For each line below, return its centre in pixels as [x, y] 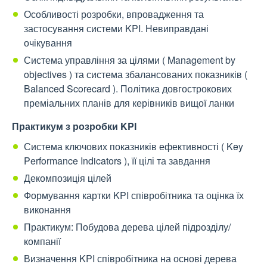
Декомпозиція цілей [68, 178]
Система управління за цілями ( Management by [130, 60]
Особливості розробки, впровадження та [114, 14]
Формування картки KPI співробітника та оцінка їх [134, 195]
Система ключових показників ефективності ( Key [133, 147]
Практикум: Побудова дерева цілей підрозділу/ [127, 227]
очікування [48, 43]
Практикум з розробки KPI [74, 126]
